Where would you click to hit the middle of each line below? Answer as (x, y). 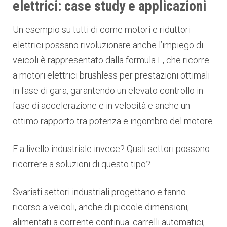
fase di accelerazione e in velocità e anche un (101, 105)
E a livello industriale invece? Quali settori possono (111, 148)
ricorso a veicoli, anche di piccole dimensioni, (101, 207)
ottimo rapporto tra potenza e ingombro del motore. (113, 121)
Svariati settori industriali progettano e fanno (99, 192)
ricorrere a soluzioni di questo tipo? (82, 164)
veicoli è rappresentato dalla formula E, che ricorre (111, 60)
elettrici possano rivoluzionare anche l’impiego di (108, 45)
